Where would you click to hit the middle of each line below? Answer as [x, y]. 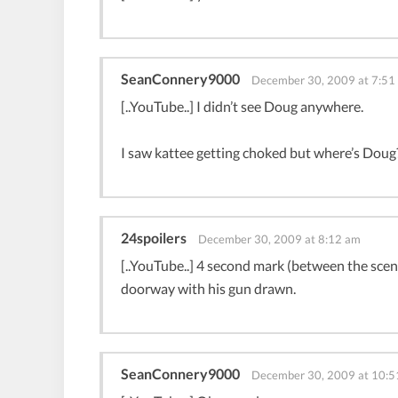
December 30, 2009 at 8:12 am [279, 239]
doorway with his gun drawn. [208, 288]
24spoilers [154, 237]
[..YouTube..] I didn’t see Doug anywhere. [242, 106]
